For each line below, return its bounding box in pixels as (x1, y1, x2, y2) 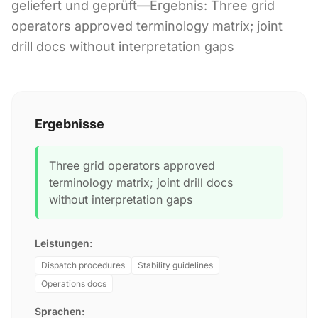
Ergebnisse (35, 116, 104, 131)
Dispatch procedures (41, 260, 125, 270)
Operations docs (41, 278, 106, 289)
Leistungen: (35, 237, 92, 249)
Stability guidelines (138, 260, 213, 270)
